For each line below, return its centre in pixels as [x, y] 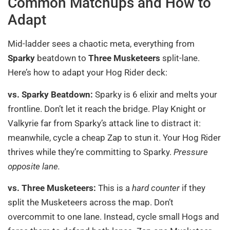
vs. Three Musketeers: [52, 188]
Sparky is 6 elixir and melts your [155, 94]
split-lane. [180, 58]
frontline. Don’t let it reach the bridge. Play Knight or [107, 109]
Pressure [191, 152]
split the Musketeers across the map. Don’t [91, 202]
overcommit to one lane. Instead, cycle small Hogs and [113, 216]
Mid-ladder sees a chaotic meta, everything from [101, 44]
